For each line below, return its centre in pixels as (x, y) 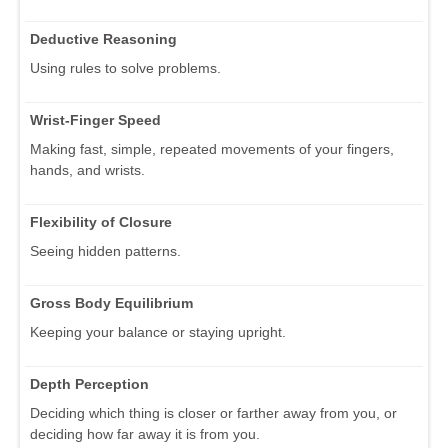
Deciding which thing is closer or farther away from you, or (213, 412)
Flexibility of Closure (101, 221)
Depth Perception (89, 383)
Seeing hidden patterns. (105, 250)
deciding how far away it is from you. (145, 433)
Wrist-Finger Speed (95, 119)
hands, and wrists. (87, 169)
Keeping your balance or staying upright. (158, 331)
